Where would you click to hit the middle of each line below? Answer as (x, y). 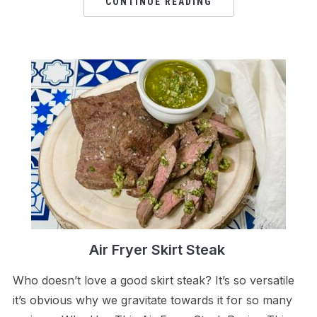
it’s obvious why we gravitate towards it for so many (152, 300)
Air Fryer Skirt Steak (158, 249)
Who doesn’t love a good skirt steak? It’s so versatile (153, 280)
